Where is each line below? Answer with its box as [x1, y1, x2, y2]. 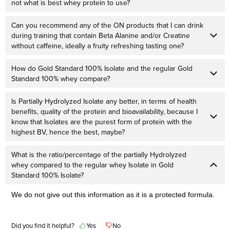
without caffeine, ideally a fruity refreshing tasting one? [11, 40, 184, 51]
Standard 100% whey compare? [11, 73, 110, 84]
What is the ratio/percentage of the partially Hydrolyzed [11, 149, 186, 160]
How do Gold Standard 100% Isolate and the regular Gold [11, 63, 193, 73]
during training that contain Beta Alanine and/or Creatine [11, 30, 190, 41]
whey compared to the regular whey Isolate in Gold [11, 159, 174, 170]
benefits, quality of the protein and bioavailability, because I [11, 106, 198, 117]
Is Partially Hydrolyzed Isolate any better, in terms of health [11, 95, 197, 106]
